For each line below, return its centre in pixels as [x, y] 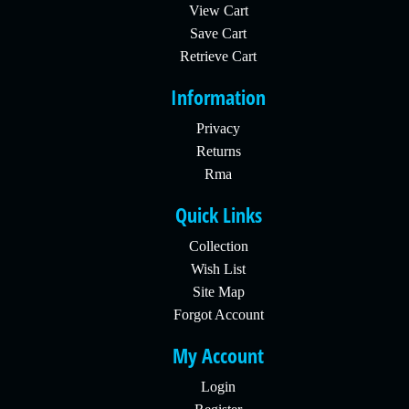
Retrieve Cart [218, 56]
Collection [218, 246]
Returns [218, 151]
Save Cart [218, 33]
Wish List [218, 269]
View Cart [218, 10]
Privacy [218, 128]
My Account [218, 355]
